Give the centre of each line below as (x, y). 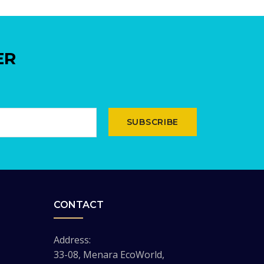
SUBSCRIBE (153, 122)
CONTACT (79, 204)
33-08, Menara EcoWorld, (109, 254)
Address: (72, 240)
